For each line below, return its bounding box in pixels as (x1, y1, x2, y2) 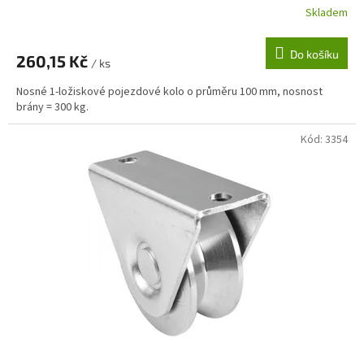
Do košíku (290, 46, 339, 61)
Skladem (305, 5, 348, 22)
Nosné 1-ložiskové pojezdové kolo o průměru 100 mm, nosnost (16, 83, 323, 100)
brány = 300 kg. (16, 98, 89, 115)
